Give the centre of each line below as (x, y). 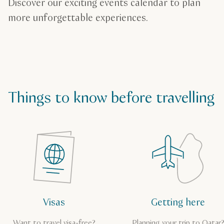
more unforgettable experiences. (78, 18)
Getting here (178, 202)
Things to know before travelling (111, 98)
